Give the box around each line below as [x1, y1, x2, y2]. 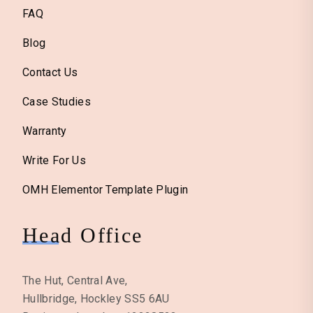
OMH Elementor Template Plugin [22, 183, 189, 197]
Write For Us [22, 154, 86, 168]
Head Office [22, 224, 143, 248]
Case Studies [22, 95, 91, 109]
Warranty [22, 124, 67, 138]
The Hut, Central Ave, [22, 274, 128, 288]
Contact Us [22, 66, 78, 80]
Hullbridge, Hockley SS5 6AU [22, 292, 170, 306]
